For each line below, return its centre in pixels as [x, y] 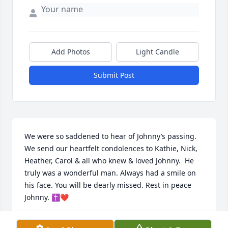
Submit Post [114, 75]
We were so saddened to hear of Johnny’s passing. [110, 136]
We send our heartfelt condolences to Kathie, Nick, [111, 149]
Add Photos [70, 52]
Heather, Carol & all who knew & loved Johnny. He [109, 161]
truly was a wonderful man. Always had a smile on [110, 173]
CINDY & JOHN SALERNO [68, 221]
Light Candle [158, 52]
